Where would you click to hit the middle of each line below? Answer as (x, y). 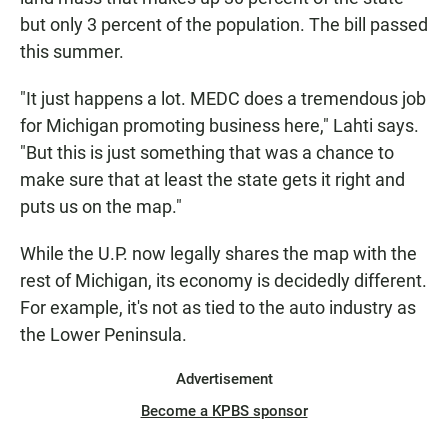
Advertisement (224, 379)
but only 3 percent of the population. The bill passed (224, 25)
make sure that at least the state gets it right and (212, 180)
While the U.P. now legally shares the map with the (218, 254)
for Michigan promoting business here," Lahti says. (219, 126)
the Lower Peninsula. (103, 335)
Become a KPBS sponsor (224, 411)
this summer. (72, 52)
